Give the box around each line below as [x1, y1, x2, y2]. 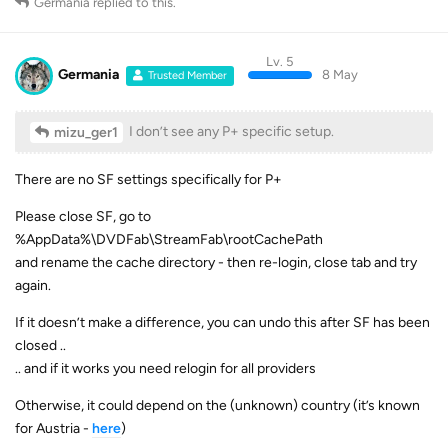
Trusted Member [148, 69, 228, 83]
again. [15, 276, 51, 294]
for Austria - [15, 419, 92, 437]
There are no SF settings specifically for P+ [15, 170, 282, 188]
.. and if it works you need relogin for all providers [15, 359, 316, 377]
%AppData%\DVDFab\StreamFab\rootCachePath [15, 230, 323, 248]
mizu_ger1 [54, 123, 118, 141]
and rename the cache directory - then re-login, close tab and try [15, 253, 417, 271]
